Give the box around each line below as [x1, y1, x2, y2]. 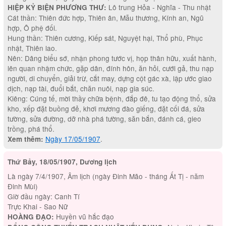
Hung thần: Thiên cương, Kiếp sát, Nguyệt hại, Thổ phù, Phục [7, 33, 203, 43]
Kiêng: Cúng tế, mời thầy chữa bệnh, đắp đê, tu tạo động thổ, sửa [7, 93, 216, 104]
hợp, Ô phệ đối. [7, 23, 57, 33]
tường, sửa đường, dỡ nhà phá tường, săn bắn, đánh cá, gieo [7, 114, 201, 124]
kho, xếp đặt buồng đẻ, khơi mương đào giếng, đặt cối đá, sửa [7, 103, 205, 114]
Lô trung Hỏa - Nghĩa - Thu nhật [106, 2, 211, 13]
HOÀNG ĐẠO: [7, 212, 54, 222]
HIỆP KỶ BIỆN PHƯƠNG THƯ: [7, 3, 106, 13]
